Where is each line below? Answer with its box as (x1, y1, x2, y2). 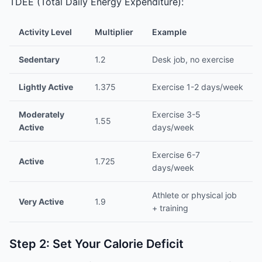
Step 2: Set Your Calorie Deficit (9, 237, 184, 251)
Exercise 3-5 (152, 109, 201, 119)
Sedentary (19, 54, 60, 64)
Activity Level (19, 27, 72, 37)
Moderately (19, 109, 64, 119)
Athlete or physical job (152, 190, 237, 200)
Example (152, 27, 187, 37)
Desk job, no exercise (152, 54, 234, 64)
